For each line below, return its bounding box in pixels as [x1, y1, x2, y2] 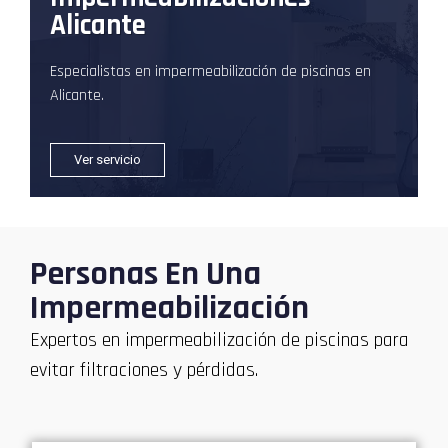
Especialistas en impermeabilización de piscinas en [50, 61, 371, 83]
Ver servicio [73, 152, 141, 168]
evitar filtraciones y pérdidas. [30, 357, 258, 384]
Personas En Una [30, 252, 261, 297]
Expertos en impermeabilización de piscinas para [30, 327, 409, 354]
